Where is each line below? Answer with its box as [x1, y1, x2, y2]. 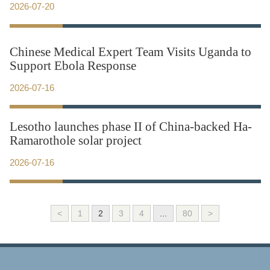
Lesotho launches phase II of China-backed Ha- [9, 119, 252, 134]
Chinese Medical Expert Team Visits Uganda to [9, 44, 251, 59]
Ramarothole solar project [9, 133, 142, 148]
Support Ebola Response [9, 58, 136, 73]
